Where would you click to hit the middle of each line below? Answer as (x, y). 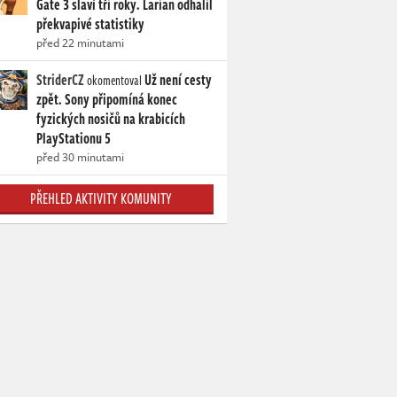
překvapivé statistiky (90, 24)
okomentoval (114, 81)
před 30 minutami (80, 157)
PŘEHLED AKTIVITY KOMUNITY (101, 199)
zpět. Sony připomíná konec (107, 100)
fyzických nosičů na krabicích (111, 119)
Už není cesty (178, 80)
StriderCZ (60, 80)
